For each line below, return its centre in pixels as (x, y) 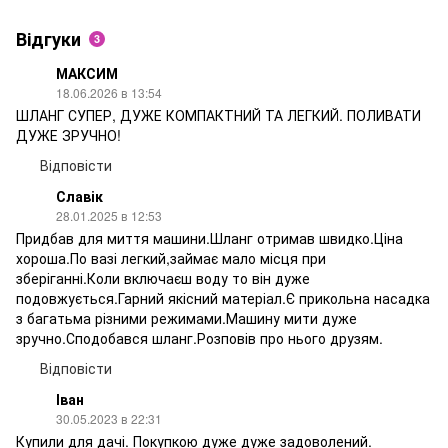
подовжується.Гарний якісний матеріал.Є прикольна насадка (223, 298)
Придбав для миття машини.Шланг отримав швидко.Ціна (209, 238)
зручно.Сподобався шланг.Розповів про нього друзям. (199, 338)
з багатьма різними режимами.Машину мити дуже (186, 318)
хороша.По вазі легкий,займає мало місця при (171, 258)
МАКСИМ (87, 73)
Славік (79, 196)
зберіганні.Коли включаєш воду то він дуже (163, 278)
